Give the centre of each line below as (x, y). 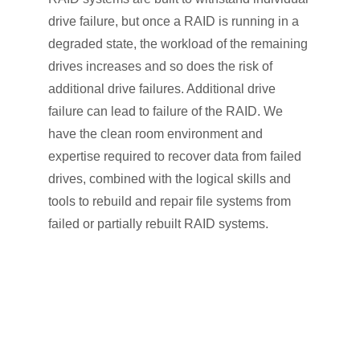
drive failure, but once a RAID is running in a (174, 21)
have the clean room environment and (155, 133)
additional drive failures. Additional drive (162, 88)
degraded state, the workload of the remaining (178, 43)
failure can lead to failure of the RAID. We (166, 111)
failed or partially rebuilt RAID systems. (158, 223)
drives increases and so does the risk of (160, 66)
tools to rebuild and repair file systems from (170, 201)
